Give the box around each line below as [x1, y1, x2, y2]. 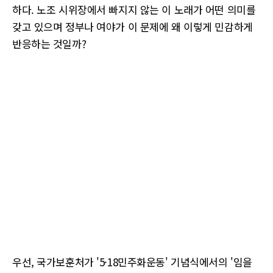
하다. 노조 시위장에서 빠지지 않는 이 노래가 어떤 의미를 [12, 2, 256, 17]
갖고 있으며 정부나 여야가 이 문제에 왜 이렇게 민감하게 [12, 19, 253, 34]
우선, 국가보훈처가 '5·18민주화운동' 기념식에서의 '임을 [12, 254, 252, 269]
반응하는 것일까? [12, 36, 87, 51]
